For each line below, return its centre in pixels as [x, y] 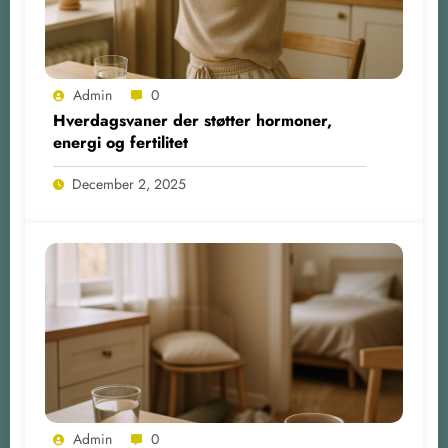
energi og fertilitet [120, 142]
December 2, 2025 [129, 183]
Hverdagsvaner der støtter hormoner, [192, 120]
